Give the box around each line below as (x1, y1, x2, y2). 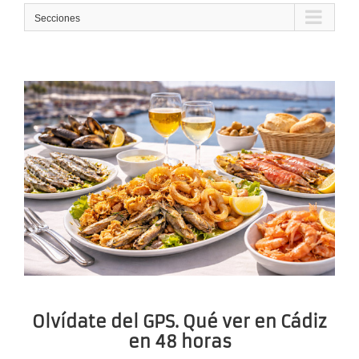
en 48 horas (127, 330, 232, 353)
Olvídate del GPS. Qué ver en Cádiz (32, 310, 327, 333)
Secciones (34, 13, 80, 25)
